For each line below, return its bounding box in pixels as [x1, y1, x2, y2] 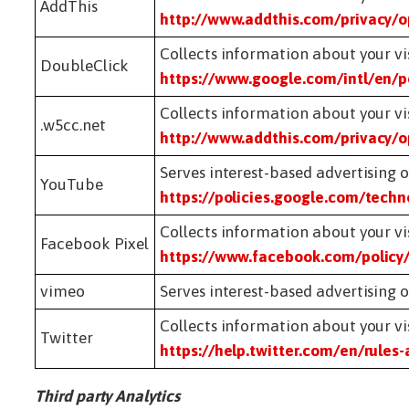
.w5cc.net [40, 115, 106, 134]
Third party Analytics [35, 387, 180, 406]
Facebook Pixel [40, 234, 150, 253]
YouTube [40, 174, 103, 194]
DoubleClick [40, 56, 130, 75]
